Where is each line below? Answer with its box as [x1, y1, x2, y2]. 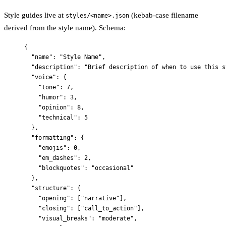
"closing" [38, 204, 70, 212]
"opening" [38, 194, 70, 202]
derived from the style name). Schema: [4, 23, 126, 32]
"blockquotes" [38, 164, 84, 172]
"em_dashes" [38, 154, 77, 161]
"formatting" [31, 134, 74, 141]
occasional [95, 164, 130, 172]
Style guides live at [4, 11, 66, 19]
